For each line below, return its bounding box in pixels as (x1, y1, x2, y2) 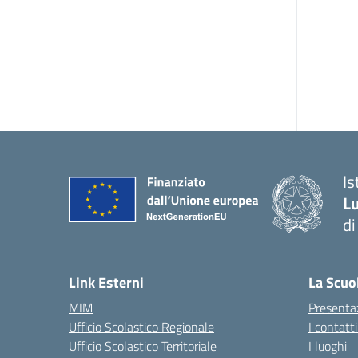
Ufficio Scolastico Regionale (69, 317, 214, 336)
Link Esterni (69, 272, 144, 293)
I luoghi (308, 336, 347, 356)
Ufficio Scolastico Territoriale (69, 336, 217, 356)
